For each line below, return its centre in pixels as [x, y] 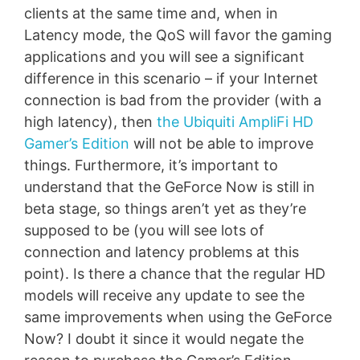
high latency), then [90, 121]
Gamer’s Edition [77, 143]
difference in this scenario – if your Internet [171, 78]
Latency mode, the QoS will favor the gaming [178, 35]
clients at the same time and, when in [151, 13]
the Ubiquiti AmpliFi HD [235, 121]
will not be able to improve [221, 143]
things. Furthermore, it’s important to [151, 165]
